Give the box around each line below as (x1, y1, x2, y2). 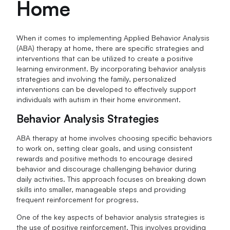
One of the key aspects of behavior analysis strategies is (16, 212, 205, 221)
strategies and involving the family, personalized (16, 74, 177, 83)
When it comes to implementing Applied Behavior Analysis (16, 33, 210, 42)
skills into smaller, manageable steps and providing (16, 184, 186, 194)
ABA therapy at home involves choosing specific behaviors (16, 133, 213, 142)
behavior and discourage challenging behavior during (16, 164, 197, 173)
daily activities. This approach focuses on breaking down (16, 174, 206, 183)
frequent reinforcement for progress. (16, 195, 139, 204)
